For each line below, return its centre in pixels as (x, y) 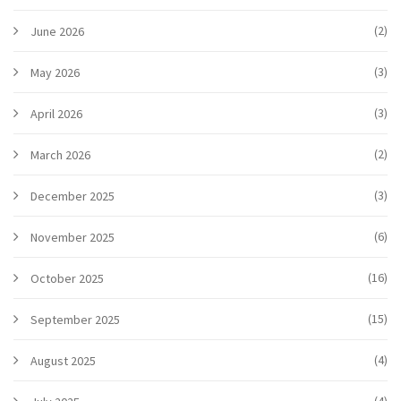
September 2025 (75, 319)
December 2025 (73, 196)
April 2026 (56, 113)
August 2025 (63, 360)
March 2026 (60, 154)
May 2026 (55, 72)
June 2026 (57, 31)
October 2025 (67, 278)
